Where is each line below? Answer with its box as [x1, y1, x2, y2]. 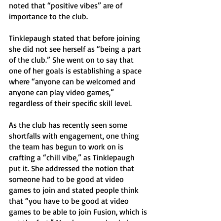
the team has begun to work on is [9, 142, 125, 151]
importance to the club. [9, 11, 90, 21]
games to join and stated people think [9, 185, 141, 195]
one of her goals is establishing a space [9, 66, 144, 75]
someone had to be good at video [9, 174, 126, 184]
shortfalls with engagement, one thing [9, 131, 141, 141]
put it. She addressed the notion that [9, 163, 136, 173]
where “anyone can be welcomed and [9, 76, 138, 86]
